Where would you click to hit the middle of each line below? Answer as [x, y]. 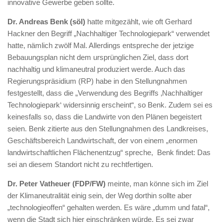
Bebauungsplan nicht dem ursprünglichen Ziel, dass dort [98, 57]
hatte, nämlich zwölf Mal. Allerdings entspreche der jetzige [101, 45]
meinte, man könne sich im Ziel [158, 183]
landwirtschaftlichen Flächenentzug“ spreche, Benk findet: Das [109, 152]
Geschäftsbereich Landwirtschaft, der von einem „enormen [102, 140]
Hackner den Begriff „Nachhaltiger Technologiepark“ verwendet [109, 33]
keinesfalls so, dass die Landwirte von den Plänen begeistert [105, 116]
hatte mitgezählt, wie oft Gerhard [139, 21]
